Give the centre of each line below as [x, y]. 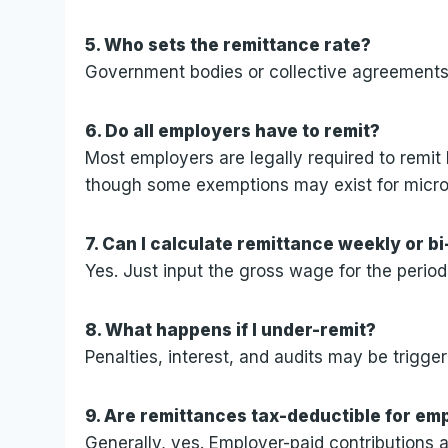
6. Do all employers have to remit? [233, 130]
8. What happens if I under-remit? [231, 329]
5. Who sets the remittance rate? [228, 44]
